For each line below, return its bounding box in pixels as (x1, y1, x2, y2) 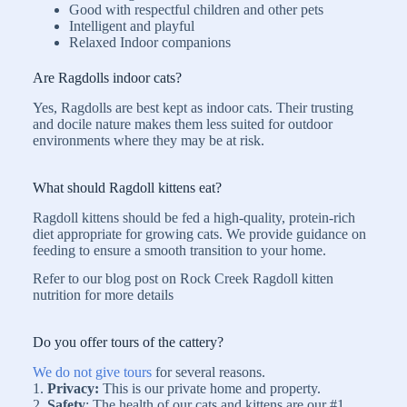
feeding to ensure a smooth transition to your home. (33, 243, 326, 259)
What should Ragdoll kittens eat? (33, 180, 222, 196)
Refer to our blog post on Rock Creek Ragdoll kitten (33, 270, 333, 286)
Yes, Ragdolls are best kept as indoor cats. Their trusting (33, 100, 353, 116)
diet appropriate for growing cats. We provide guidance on (33, 226, 366, 243)
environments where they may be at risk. (33, 133, 264, 149)
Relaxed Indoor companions (69, 34, 231, 50)
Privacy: (44, 380, 99, 396)
